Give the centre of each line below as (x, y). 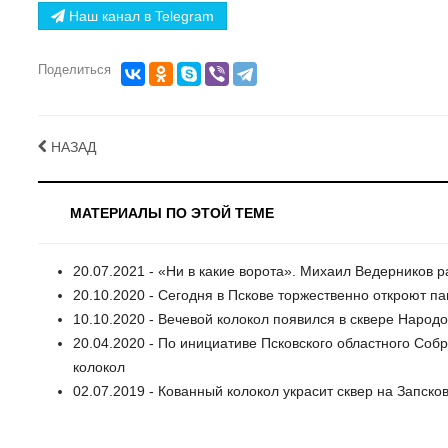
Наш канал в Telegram (139, 16)
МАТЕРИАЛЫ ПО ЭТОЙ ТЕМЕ (172, 212)
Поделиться (74, 70)
